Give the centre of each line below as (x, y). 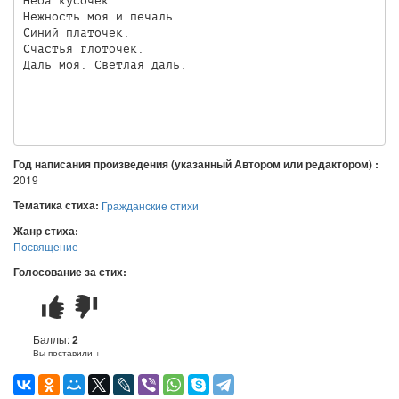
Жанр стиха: (47, 231)
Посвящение (46, 246)
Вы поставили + (67, 353)
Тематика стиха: (57, 205)
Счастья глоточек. (83, 48)
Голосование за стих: (71, 272)
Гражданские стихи (150, 205)
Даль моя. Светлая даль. (105, 64)
